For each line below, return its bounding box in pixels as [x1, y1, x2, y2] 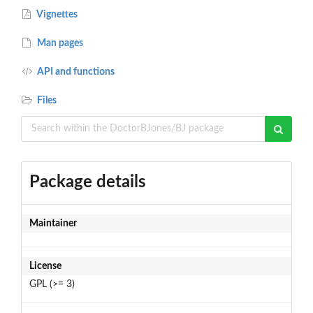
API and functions [35, 66, 115, 77]
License [29, 261, 61, 271]
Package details [29, 173, 146, 191]
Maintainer [29, 218, 77, 228]
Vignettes [35, 9, 78, 20]
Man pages [35, 38, 84, 48]
